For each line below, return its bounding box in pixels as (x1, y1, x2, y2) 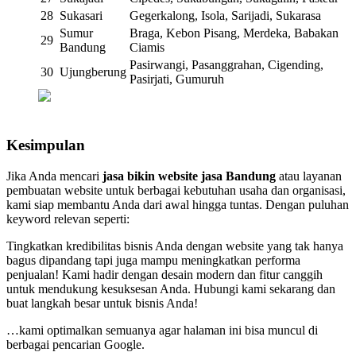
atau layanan (276, 169, 342, 184)
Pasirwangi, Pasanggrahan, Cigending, (130, 57, 323, 72)
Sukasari (60, 8, 103, 22)
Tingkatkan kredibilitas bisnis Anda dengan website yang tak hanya (6, 239, 343, 253)
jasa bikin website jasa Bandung (103, 169, 276, 184)
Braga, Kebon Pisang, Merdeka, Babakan (130, 25, 339, 40)
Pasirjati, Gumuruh (130, 72, 224, 86)
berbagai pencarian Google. (6, 338, 145, 352)
